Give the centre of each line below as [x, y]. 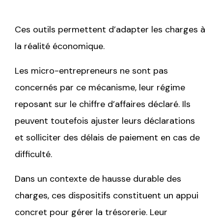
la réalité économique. [60, 46]
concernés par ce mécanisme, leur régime [100, 87]
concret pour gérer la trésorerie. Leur [91, 212]
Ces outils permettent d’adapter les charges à [110, 29]
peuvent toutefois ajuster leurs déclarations [105, 121]
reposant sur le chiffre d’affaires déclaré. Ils [103, 104]
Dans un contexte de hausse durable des [98, 179]
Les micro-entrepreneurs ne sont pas [91, 70]
